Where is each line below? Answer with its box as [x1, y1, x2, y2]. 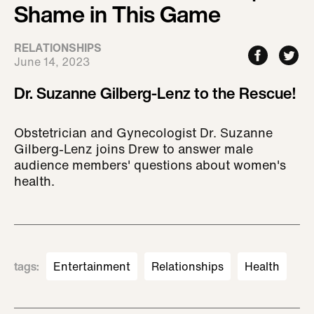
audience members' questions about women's [14, 156, 286, 174]
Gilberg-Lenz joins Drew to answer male [14, 139, 253, 158]
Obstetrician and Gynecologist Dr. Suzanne [14, 123, 273, 142]
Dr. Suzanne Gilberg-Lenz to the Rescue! [14, 82, 296, 104]
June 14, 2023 [14, 53, 90, 70]
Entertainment [53, 258, 130, 275]
